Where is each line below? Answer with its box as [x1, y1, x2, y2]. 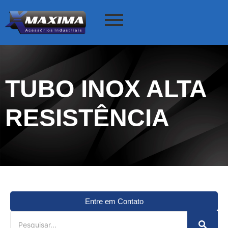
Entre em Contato [84, 196, 144, 206]
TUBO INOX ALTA [5, 75, 206, 102]
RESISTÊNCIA [5, 104, 169, 131]
